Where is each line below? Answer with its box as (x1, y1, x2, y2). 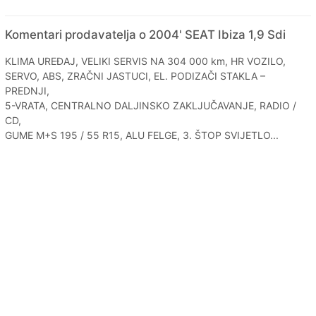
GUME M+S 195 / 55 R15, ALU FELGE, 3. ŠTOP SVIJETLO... (5, 128, 279, 141)
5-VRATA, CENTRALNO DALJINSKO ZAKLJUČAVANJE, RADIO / (5, 99, 296, 111)
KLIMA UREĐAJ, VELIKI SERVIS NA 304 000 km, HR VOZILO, (5, 54, 286, 67)
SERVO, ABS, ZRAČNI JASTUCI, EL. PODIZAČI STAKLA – (5, 69, 265, 82)
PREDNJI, (5, 84, 49, 97)
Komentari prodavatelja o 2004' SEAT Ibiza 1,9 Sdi (5, 27, 286, 42)
